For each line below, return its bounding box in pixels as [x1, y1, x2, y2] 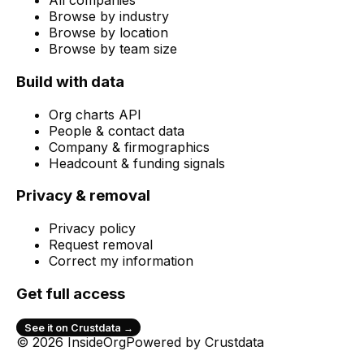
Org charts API [49, 106, 141, 123]
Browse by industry [49, 8, 169, 25]
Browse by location [49, 24, 168, 41]
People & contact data [49, 122, 184, 139]
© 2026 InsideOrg [16, 334, 126, 351]
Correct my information [49, 253, 193, 269]
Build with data [16, 71, 124, 91]
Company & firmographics [49, 138, 210, 155]
